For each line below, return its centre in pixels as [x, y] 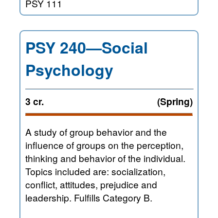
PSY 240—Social [87, 47]
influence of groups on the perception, [104, 145]
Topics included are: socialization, [95, 171]
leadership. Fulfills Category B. [89, 198]
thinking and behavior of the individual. [43, 158]
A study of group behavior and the [96, 132]
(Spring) [175, 101]
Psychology [69, 70]
